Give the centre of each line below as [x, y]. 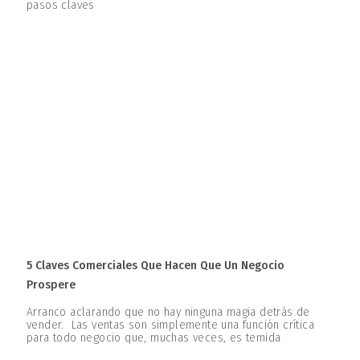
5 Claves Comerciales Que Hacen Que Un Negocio [155, 266]
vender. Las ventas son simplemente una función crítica [170, 325]
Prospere [51, 285]
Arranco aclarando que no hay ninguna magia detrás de [168, 313]
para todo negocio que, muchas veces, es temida [154, 338]
